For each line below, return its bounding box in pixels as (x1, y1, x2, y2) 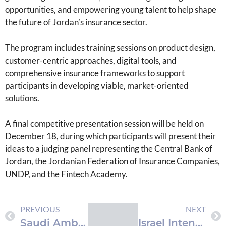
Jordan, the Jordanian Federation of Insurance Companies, (5, 156, 220, 167)
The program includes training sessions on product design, (5, 42, 215, 53)
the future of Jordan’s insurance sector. (5, 17, 147, 28)
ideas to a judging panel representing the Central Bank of (5, 143, 212, 154)
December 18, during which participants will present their (5, 131, 216, 142)
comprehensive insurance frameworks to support (5, 67, 185, 78)
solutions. (5, 92, 39, 103)
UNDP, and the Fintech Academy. (5, 168, 128, 180)
